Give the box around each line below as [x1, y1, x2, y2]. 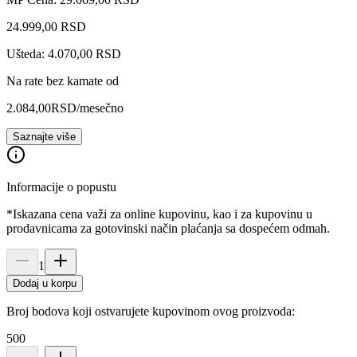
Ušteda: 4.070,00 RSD [6, 46, 121, 61]
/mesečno [76, 100, 124, 115]
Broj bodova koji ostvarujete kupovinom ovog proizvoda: [6, 304, 295, 318]
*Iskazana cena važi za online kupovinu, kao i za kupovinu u [6, 206, 312, 221]
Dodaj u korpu [13, 277, 76, 289]
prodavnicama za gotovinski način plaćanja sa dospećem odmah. [6, 221, 330, 235]
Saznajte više [13, 130, 76, 143]
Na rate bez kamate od [6, 73, 119, 88]
